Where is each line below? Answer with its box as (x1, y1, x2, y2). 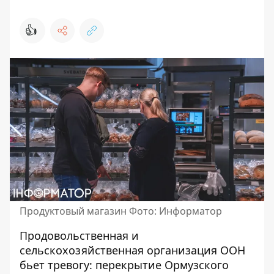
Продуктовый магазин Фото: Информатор (20, 204, 222, 218)
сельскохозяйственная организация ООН (20, 243, 245, 257)
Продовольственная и (20, 228, 139, 243)
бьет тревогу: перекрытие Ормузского (20, 257, 229, 272)
